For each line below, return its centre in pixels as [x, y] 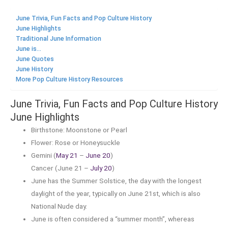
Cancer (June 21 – [61, 168]
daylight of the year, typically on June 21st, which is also [116, 193]
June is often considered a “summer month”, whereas [113, 219]
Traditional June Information [59, 39]
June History [34, 69]
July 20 [101, 168]
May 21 [67, 155]
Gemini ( [44, 155]
